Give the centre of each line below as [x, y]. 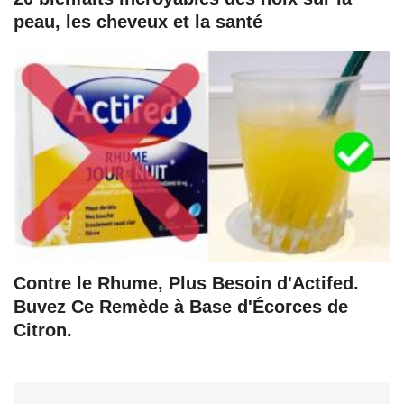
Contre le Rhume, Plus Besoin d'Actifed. [186, 283]
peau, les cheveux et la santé [138, 21]
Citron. [43, 330]
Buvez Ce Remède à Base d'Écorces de [181, 306]
